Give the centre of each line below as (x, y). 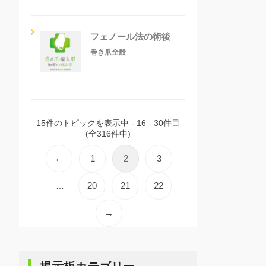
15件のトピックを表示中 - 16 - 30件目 (108, 123)
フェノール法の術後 (130, 36)
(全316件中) (108, 133)
